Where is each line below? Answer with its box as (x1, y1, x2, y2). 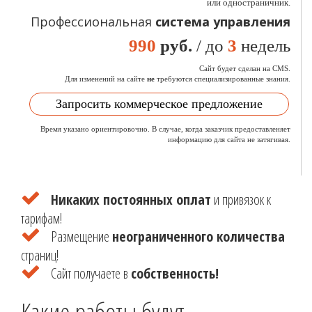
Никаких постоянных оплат (51, 190, 211, 209)
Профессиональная (31, 13, 155, 30)
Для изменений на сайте (65, 75, 147, 83)
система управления (155, 13, 290, 30)
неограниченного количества (112, 227, 285, 246)
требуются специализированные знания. (155, 75, 290, 83)
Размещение (51, 227, 112, 246)
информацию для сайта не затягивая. (168, 135, 290, 143)
